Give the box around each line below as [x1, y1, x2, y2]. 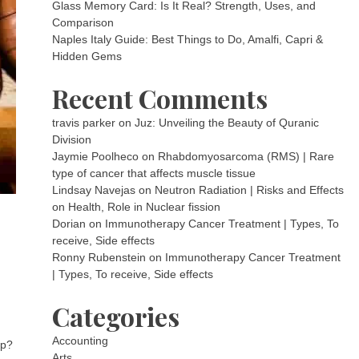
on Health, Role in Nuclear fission [52, 200, 221, 213]
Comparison [52, 16, 115, 29]
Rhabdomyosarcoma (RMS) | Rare [158, 150, 335, 163]
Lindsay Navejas [52, 184, 136, 196]
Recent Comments [52, 81, 268, 115]
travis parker [52, 116, 116, 129]
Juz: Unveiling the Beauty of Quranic [135, 116, 320, 129]
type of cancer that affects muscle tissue [52, 167, 256, 179]
